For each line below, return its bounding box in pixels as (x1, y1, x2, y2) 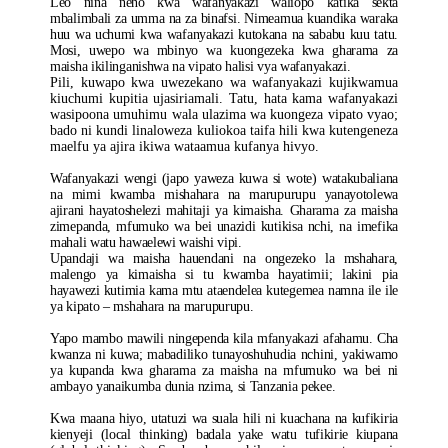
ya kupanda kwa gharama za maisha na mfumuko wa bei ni (50, 363, 398, 378)
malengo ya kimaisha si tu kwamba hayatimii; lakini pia (50, 267, 398, 282)
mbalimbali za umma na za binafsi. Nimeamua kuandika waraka (50, 11, 398, 26)
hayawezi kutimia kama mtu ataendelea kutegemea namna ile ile (50, 283, 398, 298)
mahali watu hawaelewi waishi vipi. (50, 235, 242, 250)
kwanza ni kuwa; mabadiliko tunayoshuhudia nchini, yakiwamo (50, 347, 398, 362)
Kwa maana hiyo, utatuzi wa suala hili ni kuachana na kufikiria (50, 411, 398, 426)
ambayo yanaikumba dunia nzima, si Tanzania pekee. (50, 379, 336, 394)
